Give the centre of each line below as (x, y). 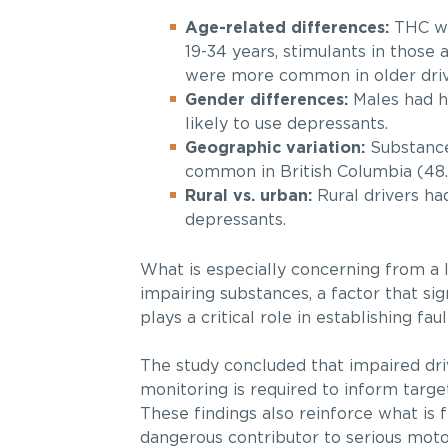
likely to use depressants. (286, 124)
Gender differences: (266, 100)
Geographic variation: (274, 148)
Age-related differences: (286, 28)
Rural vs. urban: (248, 196)
